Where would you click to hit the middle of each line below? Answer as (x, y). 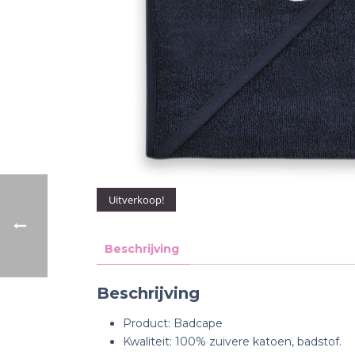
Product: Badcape (172, 323)
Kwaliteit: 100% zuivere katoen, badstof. (232, 341)
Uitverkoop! (136, 200)
